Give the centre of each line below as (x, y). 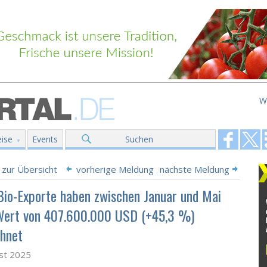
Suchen (139, 139)
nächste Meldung (195, 169)
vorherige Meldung (115, 169)
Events (45, 139)
